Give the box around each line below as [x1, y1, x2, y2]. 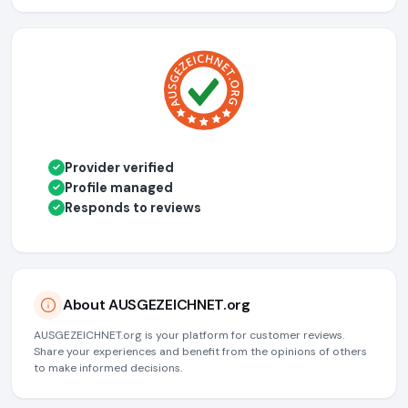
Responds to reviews [65, 199, 201, 216]
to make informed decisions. [34, 360, 182, 375]
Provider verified [65, 158, 174, 176]
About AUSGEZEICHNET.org [63, 295, 250, 315]
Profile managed [65, 178, 173, 196]
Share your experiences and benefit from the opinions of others [34, 343, 367, 359]
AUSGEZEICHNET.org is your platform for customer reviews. [34, 327, 344, 342]
